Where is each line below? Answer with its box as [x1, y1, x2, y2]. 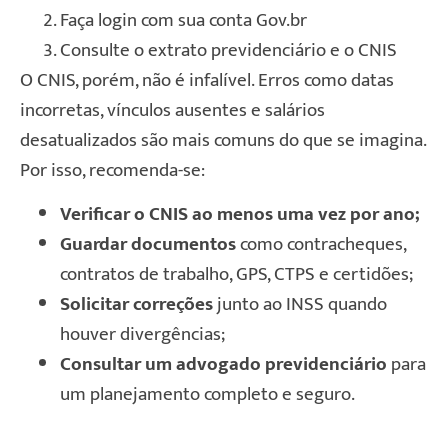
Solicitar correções [60, 289, 213, 321]
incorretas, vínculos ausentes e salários [20, 94, 325, 126]
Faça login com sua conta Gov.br [60, 4, 307, 36]
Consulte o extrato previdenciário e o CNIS [60, 34, 397, 66]
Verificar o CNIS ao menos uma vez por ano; [60, 199, 420, 231]
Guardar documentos [60, 229, 236, 261]
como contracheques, [236, 229, 406, 261]
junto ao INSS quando [213, 289, 387, 321]
